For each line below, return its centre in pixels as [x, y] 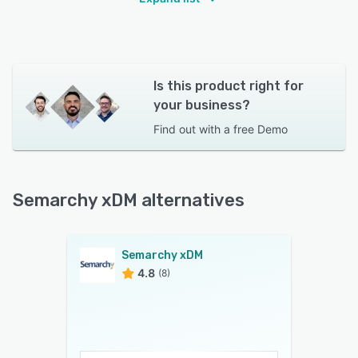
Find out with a [191, 129]
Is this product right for [228, 86]
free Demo [260, 129]
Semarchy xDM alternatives [129, 200]
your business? [201, 105]
